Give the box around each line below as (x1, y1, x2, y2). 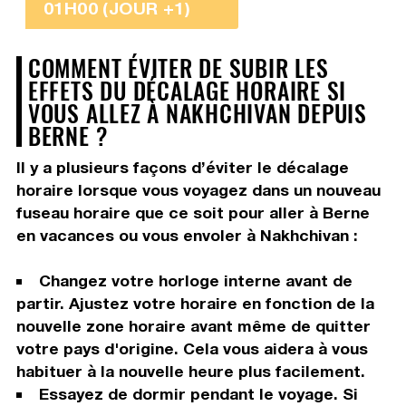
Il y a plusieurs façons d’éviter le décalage (15, 158, 349, 178)
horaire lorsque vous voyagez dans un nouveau (15, 180, 381, 200)
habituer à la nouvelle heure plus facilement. (15, 362, 365, 382)
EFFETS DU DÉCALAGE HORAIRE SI (27, 72, 347, 108)
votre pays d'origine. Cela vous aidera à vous (15, 339, 368, 359)
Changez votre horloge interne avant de (38, 271, 353, 291)
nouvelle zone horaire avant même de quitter (15, 316, 371, 336)
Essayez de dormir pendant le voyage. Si (38, 384, 358, 404)
